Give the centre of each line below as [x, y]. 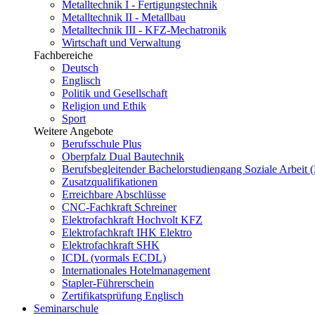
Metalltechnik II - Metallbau [124, 17]
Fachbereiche [63, 55]
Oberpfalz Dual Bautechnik [123, 156]
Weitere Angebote [73, 131]
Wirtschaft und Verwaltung [121, 43]
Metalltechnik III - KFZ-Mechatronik [144, 30]
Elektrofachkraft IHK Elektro [127, 232]
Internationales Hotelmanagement [136, 270]
